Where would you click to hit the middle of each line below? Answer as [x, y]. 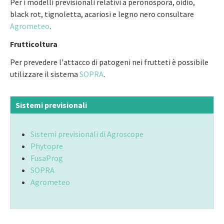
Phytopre [47, 146]
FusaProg [47, 158]
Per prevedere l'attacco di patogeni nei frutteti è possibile [109, 62]
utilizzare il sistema [45, 74]
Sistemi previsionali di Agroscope [87, 134]
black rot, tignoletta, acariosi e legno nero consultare [102, 14]
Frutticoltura [34, 44]
